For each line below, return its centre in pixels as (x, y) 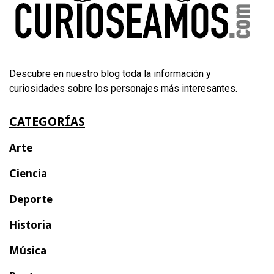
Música (28, 250)
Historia (30, 224)
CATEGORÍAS (47, 121)
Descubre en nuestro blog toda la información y (110, 73)
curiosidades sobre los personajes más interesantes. (123, 88)
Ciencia (28, 173)
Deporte (31, 199)
